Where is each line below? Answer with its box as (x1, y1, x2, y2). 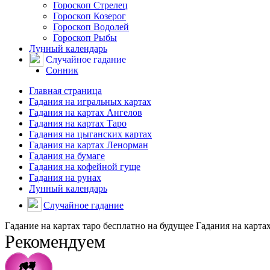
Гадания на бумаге (29, 151, 105, 161)
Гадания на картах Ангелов (29, 107, 142, 118)
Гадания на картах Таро (29, 118, 127, 128)
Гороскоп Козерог (53, 11, 126, 21)
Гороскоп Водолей (53, 22, 129, 32)
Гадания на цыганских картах (29, 129, 152, 139)
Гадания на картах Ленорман (29, 140, 148, 150)
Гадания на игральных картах (29, 96, 151, 107)
